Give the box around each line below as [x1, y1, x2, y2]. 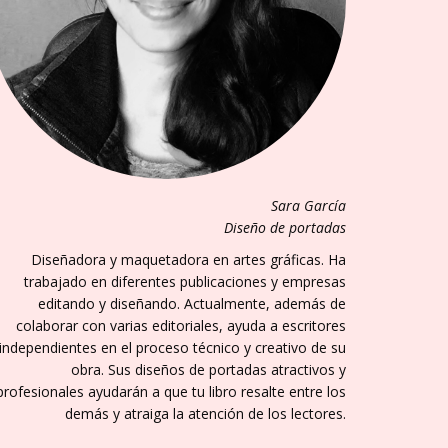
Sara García [271, 196, 346, 215]
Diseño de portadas [224, 218, 346, 237]
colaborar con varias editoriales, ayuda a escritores [16, 316, 346, 335]
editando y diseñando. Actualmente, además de [38, 294, 346, 313]
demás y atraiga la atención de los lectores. [65, 404, 346, 423]
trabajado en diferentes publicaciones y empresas [24, 272, 346, 291]
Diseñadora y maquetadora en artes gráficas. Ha [31, 250, 346, 269]
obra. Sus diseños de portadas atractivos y [71, 360, 346, 379]
